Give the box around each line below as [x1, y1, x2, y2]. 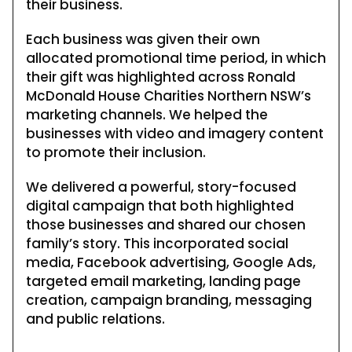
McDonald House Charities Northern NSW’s [26, 86, 311, 105]
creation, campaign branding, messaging [26, 290, 312, 310]
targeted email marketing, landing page [26, 271, 301, 291]
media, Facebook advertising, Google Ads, [26, 252, 316, 272]
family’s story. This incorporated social [26, 233, 288, 253]
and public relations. [26, 309, 165, 328]
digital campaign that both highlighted [26, 196, 294, 215]
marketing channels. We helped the [26, 104, 268, 124]
